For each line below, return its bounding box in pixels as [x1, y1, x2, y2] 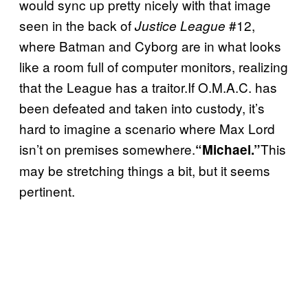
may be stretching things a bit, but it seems [19, 161, 270, 180]
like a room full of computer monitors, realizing [19, 57, 288, 76]
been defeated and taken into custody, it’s [19, 98, 265, 118]
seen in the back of [19, 16, 135, 35]
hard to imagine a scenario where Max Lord [19, 119, 275, 138]
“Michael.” [195, 140, 261, 159]
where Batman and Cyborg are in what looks [19, 36, 281, 56]
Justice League [135, 16, 225, 35]
